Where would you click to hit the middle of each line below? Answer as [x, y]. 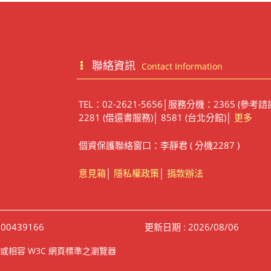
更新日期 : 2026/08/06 [192, 227]
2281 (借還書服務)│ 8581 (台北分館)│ [156, 117]
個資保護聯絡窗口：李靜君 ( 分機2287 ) [159, 145]
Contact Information [182, 66]
